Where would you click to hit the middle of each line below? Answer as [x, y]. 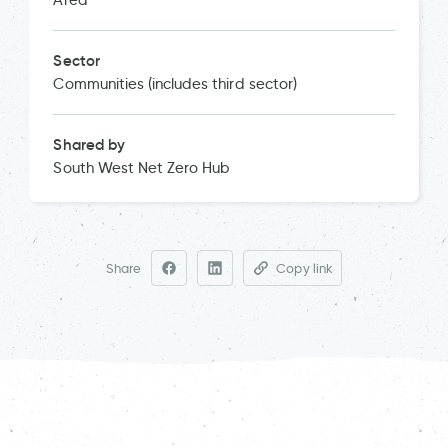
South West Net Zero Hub [142, 168]
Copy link [304, 268]
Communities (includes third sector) [175, 84]
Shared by [89, 144]
